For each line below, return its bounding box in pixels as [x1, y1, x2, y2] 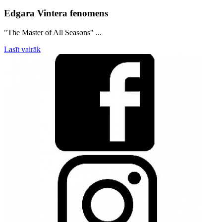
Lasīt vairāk [4, 45, 41, 54]
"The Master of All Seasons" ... [4, 28, 102, 37]
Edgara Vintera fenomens [4, 8, 108, 19]
